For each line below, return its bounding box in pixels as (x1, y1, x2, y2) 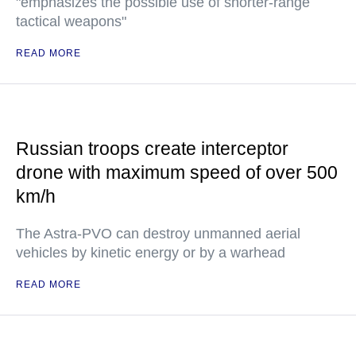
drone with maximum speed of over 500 (16, 161, 338, 183)
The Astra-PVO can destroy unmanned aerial (16, 225, 300, 242)
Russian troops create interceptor (16, 137, 288, 159)
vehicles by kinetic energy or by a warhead (16, 244, 285, 261)
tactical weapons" (16, 13, 126, 29)
